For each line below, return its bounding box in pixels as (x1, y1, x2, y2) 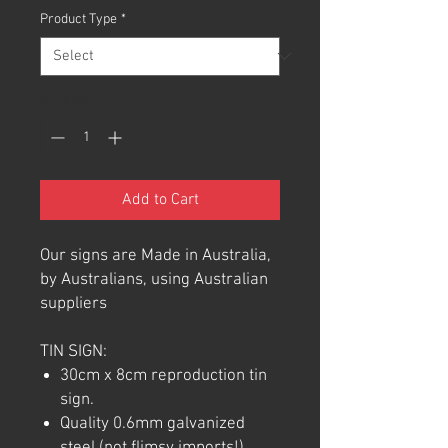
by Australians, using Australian (40, 269, 268, 290)
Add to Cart (121, 189, 199, 210)
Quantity (40, 92, 89, 110)
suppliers (40, 293, 107, 314)
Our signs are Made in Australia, (40, 245, 271, 266)
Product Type (40, 10, 117, 28)
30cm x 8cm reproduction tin (60, 365, 267, 386)
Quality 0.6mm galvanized (60, 413, 245, 434)
